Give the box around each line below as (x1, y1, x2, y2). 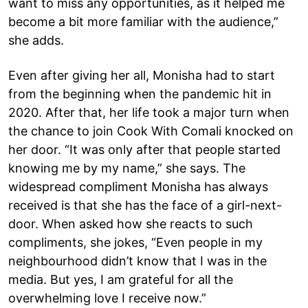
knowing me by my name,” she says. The (8, 160, 245, 175)
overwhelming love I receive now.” (8, 290, 206, 305)
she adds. (8, 32, 64, 47)
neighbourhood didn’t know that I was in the (8, 253, 267, 268)
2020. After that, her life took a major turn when (8, 104, 289, 120)
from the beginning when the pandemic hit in (8, 86, 272, 101)
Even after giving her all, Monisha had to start (8, 67, 275, 82)
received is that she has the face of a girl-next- (8, 197, 282, 212)
